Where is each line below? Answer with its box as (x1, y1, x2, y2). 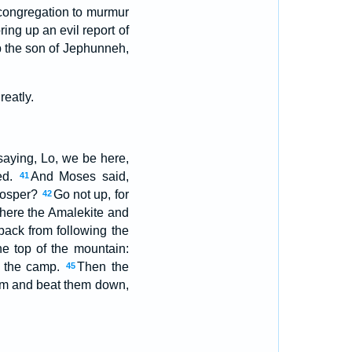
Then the (76, 260, 129, 273)
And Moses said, (30, 170, 129, 183)
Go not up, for (53, 188, 129, 201)
